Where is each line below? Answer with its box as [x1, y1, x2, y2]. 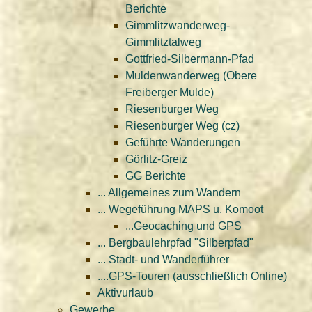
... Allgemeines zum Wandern [97, 187, 241, 198]
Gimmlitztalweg [125, 36, 201, 48]
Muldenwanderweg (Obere [125, 70, 257, 81]
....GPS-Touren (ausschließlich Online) [97, 270, 287, 282]
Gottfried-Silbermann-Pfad [125, 53, 254, 65]
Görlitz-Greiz [125, 153, 187, 165]
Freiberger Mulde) [125, 86, 214, 98]
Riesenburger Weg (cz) [125, 120, 240, 132]
